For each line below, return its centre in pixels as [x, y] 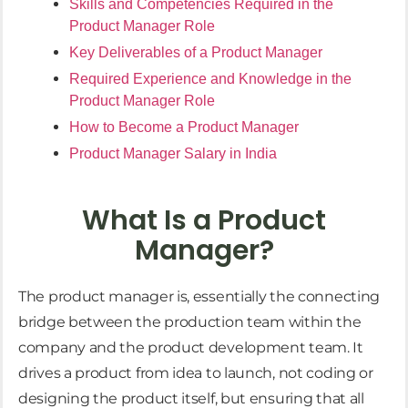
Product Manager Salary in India [173, 153]
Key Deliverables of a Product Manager [196, 52]
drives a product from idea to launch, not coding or [196, 372]
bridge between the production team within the [190, 321]
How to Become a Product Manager [184, 127]
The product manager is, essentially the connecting [199, 296]
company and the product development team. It [191, 347]
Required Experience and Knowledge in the [210, 78]
